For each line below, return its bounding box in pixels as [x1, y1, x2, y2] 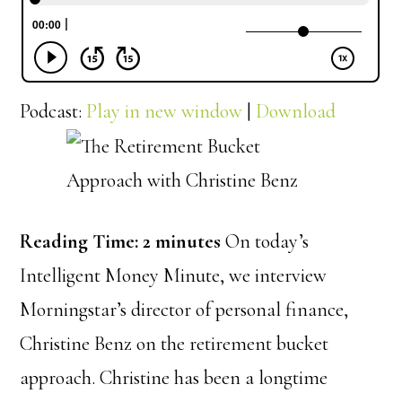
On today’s [221, 229, 310, 253]
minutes [155, 229, 222, 253]
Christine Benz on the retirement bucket [20, 331, 329, 355]
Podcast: [20, 99, 87, 123]
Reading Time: [20, 229, 139, 253]
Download [256, 99, 336, 123]
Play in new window [86, 99, 243, 123]
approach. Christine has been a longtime [20, 365, 328, 389]
